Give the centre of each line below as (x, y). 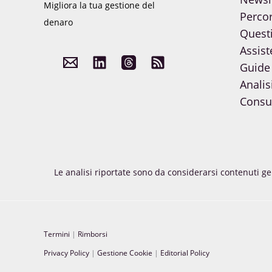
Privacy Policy (66, 253)
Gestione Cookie (125, 253)
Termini (57, 234)
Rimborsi (93, 234)
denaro (58, 22)
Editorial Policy (185, 253)
